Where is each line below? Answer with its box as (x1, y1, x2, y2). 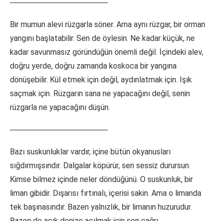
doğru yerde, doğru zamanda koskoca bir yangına (10, 61, 177, 71)
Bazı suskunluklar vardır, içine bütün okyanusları (10, 147, 171, 157)
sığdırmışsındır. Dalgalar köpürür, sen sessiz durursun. (10, 161, 190, 171)
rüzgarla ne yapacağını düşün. (10, 103, 110, 112)
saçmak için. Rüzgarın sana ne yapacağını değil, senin (10, 89, 190, 99)
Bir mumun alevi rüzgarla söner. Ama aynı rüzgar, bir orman (10, 20, 205, 30)
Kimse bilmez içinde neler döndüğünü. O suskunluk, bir (10, 175, 193, 184)
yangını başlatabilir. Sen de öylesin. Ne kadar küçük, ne (10, 34, 195, 43)
